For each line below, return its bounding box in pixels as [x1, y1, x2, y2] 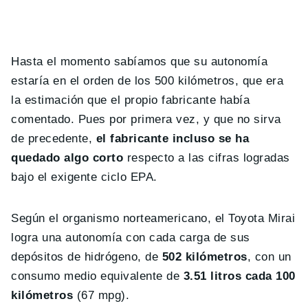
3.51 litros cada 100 [179, 269, 296, 283]
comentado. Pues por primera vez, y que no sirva [11, 113, 281, 126]
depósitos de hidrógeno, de [11, 250, 162, 264]
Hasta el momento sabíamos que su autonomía [11, 55, 268, 69]
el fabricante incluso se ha [92, 132, 250, 146]
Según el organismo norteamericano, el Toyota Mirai [11, 212, 296, 225]
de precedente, [11, 132, 93, 146]
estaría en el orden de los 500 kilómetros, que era [11, 74, 284, 88]
